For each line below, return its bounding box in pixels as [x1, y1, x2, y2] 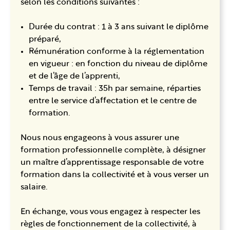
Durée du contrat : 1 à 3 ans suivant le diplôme [29, 23, 208, 31]
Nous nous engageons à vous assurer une [21, 133, 179, 142]
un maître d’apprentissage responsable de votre [21, 158, 204, 167]
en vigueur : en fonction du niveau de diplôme [29, 60, 207, 68]
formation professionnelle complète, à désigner [21, 146, 206, 155]
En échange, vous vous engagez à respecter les [21, 207, 200, 216]
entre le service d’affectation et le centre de [29, 97, 197, 105]
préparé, [29, 35, 61, 44]
